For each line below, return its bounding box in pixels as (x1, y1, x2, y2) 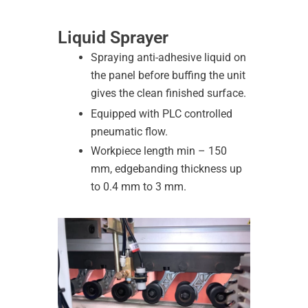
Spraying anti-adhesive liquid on (91, 51, 246, 65)
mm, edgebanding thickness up (91, 162, 242, 176)
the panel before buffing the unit (91, 69, 245, 82)
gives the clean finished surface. (91, 87, 246, 100)
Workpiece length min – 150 (91, 144, 227, 158)
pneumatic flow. (91, 125, 168, 139)
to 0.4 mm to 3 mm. (91, 180, 186, 194)
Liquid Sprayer (58, 27, 168, 48)
